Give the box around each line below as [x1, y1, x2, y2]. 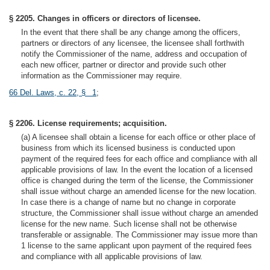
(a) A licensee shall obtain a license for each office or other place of [21, 133, 256, 142]
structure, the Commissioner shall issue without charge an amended [21, 209, 258, 218]
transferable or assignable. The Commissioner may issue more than [21, 230, 257, 239]
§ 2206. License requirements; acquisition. [9, 119, 167, 128]
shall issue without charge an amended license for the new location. [21, 187, 257, 196]
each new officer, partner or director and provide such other [21, 60, 226, 69]
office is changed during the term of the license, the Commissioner [21, 176, 253, 185]
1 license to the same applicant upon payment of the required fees [21, 241, 252, 250]
